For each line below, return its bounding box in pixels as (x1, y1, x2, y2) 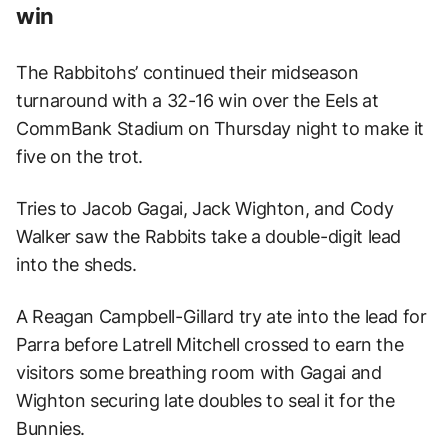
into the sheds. (16, 253, 137, 275)
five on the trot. (16, 145, 143, 167)
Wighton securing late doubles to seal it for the (16, 389, 395, 411)
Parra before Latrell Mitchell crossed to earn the (16, 333, 404, 355)
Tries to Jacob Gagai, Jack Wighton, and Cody (16, 197, 394, 219)
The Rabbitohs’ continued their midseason (16, 61, 359, 83)
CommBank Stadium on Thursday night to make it (16, 117, 424, 139)
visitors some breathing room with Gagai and (16, 361, 382, 383)
